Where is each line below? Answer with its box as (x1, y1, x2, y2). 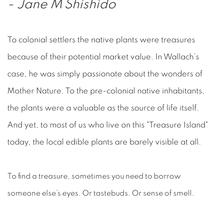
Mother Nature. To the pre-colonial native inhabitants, (7, 87, 204, 95)
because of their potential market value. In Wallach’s (7, 53, 199, 61)
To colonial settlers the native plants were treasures (7, 36, 195, 44)
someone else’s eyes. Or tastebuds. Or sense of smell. (7, 189, 197, 198)
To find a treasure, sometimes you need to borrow (7, 172, 181, 181)
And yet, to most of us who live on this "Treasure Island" (7, 121, 208, 129)
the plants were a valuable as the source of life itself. (7, 104, 199, 112)
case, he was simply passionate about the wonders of (7, 70, 202, 78)
